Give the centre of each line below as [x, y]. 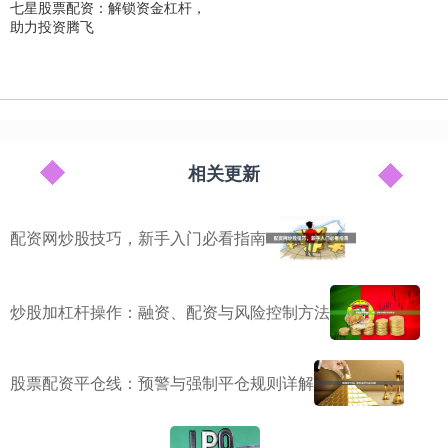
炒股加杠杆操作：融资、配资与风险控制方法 [170, 312]
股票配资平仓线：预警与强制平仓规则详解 [162, 383]
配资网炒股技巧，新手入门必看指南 [138, 237]
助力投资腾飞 [52, 25]
